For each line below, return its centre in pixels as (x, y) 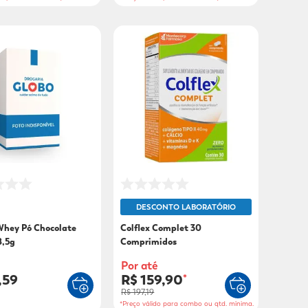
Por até (140, 266)
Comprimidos (149, 242)
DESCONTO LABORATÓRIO (186, 207)
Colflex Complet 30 (161, 228)
